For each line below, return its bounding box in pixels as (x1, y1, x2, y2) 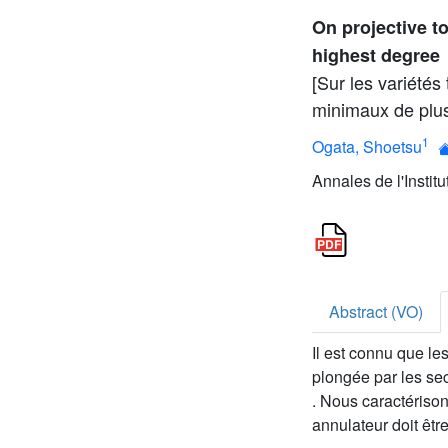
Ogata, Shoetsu (312, 134, 422, 158)
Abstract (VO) (329, 300, 423, 323)
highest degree (312, 42, 440, 68)
